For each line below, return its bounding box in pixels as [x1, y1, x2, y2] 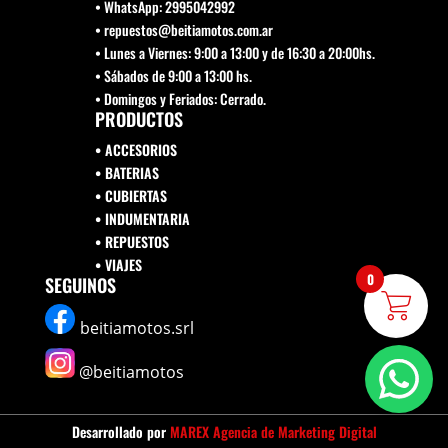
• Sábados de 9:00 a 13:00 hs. [94, 65, 252, 87]
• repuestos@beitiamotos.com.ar [94, 19, 273, 41]
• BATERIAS [94, 162, 159, 184]
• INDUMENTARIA [94, 208, 190, 230]
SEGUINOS [44, 272, 116, 299]
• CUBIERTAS [94, 185, 167, 207]
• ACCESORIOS [94, 139, 177, 161]
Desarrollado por [71, 421, 170, 443]
